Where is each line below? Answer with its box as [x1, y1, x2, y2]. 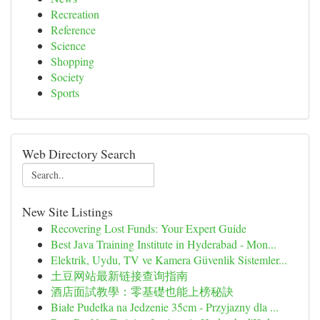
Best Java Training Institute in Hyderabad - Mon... [51, 236, 276, 251]
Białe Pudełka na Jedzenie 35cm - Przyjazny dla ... [51, 299, 279, 314]
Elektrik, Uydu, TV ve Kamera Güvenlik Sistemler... [51, 252, 287, 267]
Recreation [51, 6, 99, 21]
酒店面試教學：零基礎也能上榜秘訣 [51, 284, 234, 299]
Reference [51, 22, 96, 37]
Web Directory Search [22, 145, 136, 162]
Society [51, 69, 84, 84]
